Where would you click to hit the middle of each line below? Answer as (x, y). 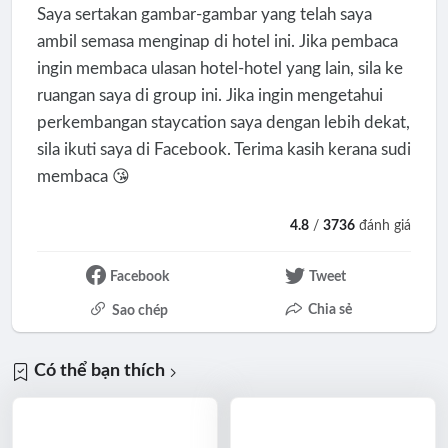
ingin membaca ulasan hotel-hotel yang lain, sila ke (219, 68)
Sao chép (139, 311)
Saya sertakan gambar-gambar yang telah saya (204, 14)
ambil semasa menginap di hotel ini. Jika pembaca (217, 41)
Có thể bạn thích (100, 371)
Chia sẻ (329, 310)
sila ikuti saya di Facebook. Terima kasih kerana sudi (223, 149)
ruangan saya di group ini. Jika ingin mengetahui (209, 95)
